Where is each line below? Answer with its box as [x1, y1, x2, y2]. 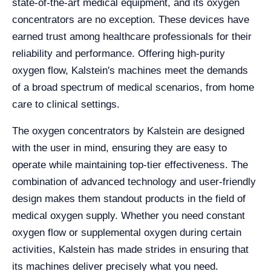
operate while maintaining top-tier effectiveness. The [12, 159, 248, 171]
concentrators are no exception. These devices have [12, 14, 249, 25]
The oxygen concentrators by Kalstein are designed [12, 125, 244, 137]
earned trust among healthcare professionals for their [12, 31, 252, 42]
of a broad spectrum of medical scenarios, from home [12, 82, 254, 93]
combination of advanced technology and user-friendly [12, 176, 256, 188]
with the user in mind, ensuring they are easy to [12, 142, 227, 154]
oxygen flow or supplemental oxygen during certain [12, 227, 241, 238]
